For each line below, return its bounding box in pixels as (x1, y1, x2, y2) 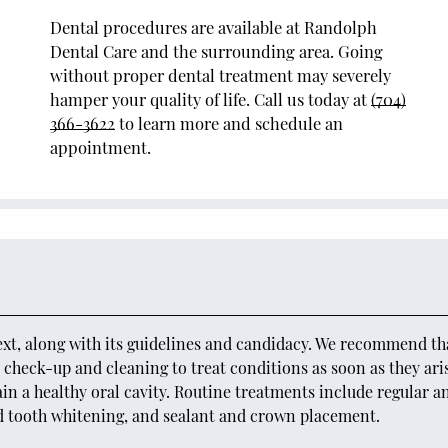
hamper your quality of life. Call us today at (50, 87, 371, 110)
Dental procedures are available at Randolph (50, 15, 377, 38)
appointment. (50, 135, 151, 158)
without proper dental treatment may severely (50, 63, 391, 86)
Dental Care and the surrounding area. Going (50, 39, 383, 62)
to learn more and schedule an (115, 111, 343, 134)
